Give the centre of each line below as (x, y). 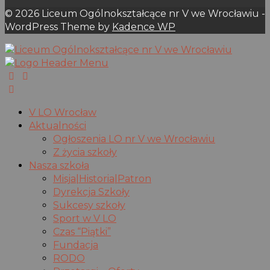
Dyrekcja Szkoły (91, 192)
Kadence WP (144, 27)
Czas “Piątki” (82, 232)
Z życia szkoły (85, 152)
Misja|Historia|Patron (102, 179)
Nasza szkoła (59, 166)
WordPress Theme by (58, 27)
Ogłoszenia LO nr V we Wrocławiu (134, 139)
